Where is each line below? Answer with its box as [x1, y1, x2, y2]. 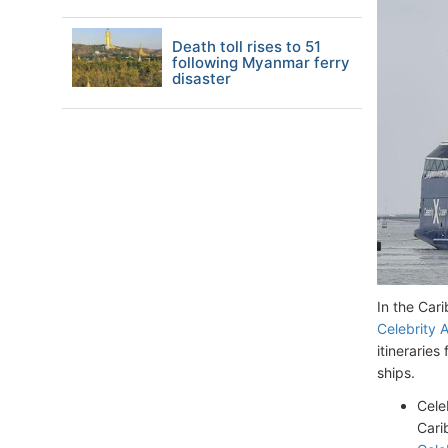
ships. [377, 364, 415, 382]
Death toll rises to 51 [172, 37, 321, 56]
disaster [172, 69, 231, 88]
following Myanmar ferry [172, 53, 350, 72]
